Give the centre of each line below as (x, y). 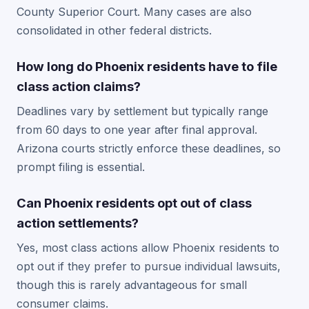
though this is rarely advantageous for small (132, 285)
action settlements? (78, 223)
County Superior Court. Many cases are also (134, 12)
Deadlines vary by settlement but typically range (142, 111)
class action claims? (79, 86)
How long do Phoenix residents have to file (147, 66)
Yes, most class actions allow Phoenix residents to (148, 248)
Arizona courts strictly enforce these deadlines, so (149, 148)
